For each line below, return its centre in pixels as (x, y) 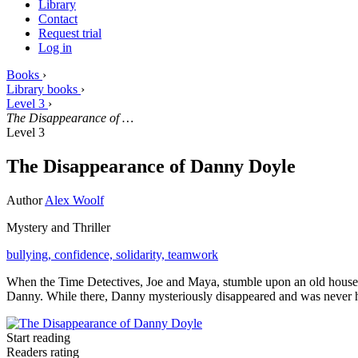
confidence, (85, 254)
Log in (55, 47)
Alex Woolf (74, 200)
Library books (42, 89)
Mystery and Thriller (58, 227)
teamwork (193, 254)
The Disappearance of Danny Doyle (151, 166)
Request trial (70, 33)
